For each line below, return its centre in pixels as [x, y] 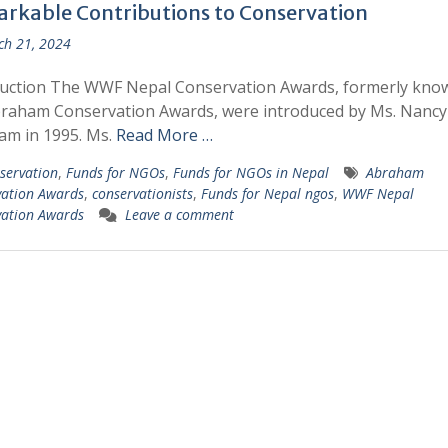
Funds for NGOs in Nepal [250, 172]
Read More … [164, 135]
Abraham [394, 172]
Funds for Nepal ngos [267, 193]
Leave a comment [179, 214]
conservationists [142, 193]
